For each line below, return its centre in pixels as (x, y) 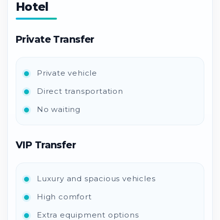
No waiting (59, 109)
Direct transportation (80, 91)
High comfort (64, 196)
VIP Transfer (46, 145)
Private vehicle (67, 73)
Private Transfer (55, 39)
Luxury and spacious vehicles (96, 178)
